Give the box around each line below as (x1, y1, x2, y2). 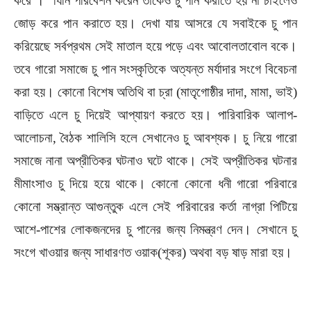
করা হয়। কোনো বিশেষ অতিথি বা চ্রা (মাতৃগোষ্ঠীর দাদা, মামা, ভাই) (14, 85, 297, 99)
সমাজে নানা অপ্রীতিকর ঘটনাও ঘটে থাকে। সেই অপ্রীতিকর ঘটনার (14, 153, 297, 168)
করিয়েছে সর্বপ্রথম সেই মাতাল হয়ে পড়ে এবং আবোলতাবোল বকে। (14, 39, 297, 53)
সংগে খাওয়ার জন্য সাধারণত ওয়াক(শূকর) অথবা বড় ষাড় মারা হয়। (14, 245, 292, 260)
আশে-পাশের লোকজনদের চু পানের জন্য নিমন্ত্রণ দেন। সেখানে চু (14, 222, 297, 237)
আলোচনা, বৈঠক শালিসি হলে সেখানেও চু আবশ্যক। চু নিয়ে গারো (14, 131, 297, 145)
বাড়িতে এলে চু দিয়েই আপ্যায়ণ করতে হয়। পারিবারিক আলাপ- (14, 108, 297, 122)
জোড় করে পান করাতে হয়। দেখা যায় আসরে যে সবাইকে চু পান (14, 16, 297, 31)
